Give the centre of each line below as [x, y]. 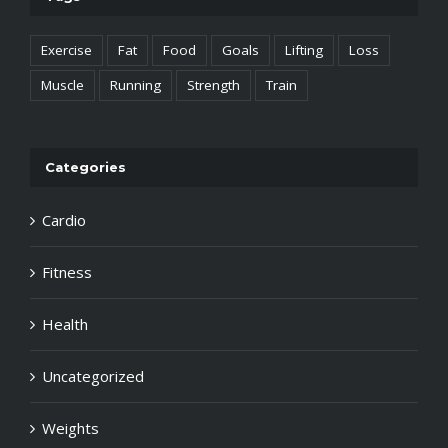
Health [65, 323]
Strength [213, 85]
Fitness [67, 271]
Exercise [66, 50]
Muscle [62, 85]
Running [135, 85]
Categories [85, 167]
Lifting [304, 50]
